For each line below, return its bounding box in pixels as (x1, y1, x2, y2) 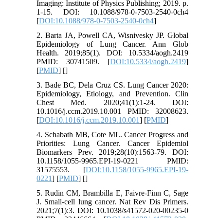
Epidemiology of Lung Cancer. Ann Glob (36, 39, 188, 48)
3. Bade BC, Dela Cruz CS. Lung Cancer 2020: (36, 80, 188, 89)
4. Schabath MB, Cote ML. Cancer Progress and (36, 130, 188, 139)
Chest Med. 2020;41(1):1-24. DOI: (36, 98, 188, 107)
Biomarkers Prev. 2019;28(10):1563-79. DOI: (36, 147, 188, 156)
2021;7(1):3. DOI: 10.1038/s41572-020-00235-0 (36, 206, 188, 215)
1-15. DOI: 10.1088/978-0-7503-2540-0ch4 (36, 7, 188, 16)
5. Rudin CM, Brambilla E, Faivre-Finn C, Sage (36, 188, 188, 197)
